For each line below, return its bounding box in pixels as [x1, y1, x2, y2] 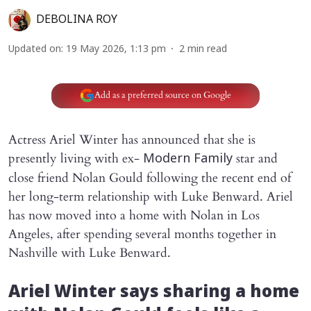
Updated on [8, 43, 61, 56]
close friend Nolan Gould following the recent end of [8, 169, 291, 187]
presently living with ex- [8, 149, 143, 167]
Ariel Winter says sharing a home [8, 282, 299, 303]
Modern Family [143, 151, 233, 167]
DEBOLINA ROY [36, 12, 117, 27]
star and [233, 149, 278, 167]
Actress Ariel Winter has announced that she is [8, 131, 255, 149]
